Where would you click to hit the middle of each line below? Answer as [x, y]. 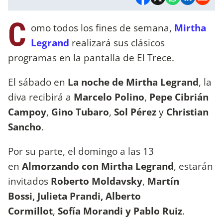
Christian [187, 111]
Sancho [25, 126]
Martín [163, 181]
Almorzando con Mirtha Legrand [98, 166]
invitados [29, 181]
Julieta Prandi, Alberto [89, 196]
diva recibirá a [41, 97]
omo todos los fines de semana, [103, 27]
